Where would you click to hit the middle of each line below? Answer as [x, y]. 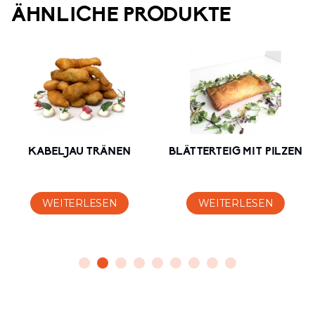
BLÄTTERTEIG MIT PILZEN [236, 152]
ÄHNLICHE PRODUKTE [121, 16]
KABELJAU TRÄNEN [79, 152]
